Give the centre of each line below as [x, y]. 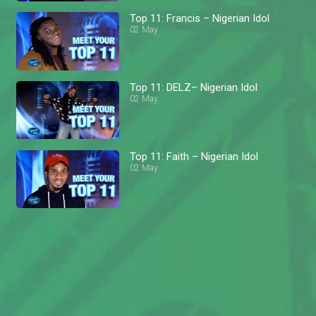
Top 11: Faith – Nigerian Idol [194, 156]
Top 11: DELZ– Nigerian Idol [194, 87]
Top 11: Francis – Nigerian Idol [200, 19]
